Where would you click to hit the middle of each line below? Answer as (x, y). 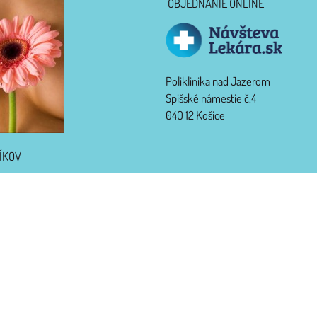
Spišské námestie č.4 (211, 98)
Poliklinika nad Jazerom (218, 81)
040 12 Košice (195, 115)
